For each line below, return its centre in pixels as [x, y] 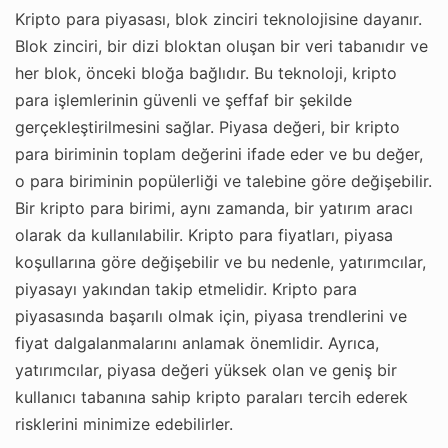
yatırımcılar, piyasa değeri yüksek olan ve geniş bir [206, 369]
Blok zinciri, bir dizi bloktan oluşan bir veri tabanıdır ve [221, 45]
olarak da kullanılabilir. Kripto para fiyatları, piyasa [204, 234]
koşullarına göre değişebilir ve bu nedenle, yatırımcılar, [220, 261]
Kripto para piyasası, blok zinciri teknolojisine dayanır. [218, 18]
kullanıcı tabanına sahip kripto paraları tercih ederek [211, 396]
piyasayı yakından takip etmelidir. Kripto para [186, 288]
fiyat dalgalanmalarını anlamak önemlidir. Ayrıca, [197, 342]
